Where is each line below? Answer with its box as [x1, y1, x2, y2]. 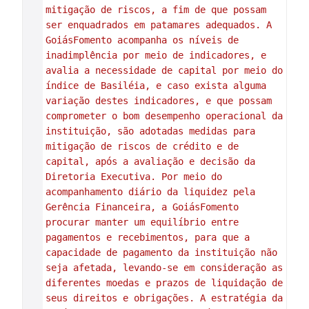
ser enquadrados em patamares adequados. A [45, 19, 272, 30]
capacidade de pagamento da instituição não [45, 247, 277, 258]
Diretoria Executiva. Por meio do [45, 171, 222, 182]
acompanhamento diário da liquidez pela [45, 186, 255, 197]
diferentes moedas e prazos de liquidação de [45, 277, 283, 288]
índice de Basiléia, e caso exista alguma [45, 80, 266, 91]
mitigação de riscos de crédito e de [45, 141, 239, 152]
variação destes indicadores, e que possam [45, 95, 272, 106]
